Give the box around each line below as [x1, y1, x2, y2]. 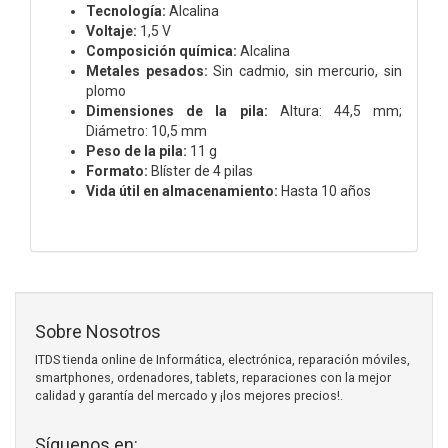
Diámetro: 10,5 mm [86, 122, 207, 139]
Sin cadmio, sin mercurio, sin [207, 62, 403, 79]
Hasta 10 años [278, 182, 371, 199]
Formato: [86, 162, 148, 179]
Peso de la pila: [86, 142, 187, 159]
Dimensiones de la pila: [86, 102, 268, 119]
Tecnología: [86, 2, 166, 19]
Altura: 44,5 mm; [267, 102, 402, 119]
